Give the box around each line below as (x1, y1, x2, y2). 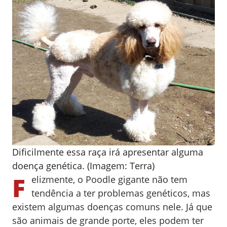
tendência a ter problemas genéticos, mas (31, 186, 210, 199)
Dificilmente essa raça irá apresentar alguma (12, 145, 203, 158)
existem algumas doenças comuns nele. (12, 200, 183, 213)
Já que (186, 200, 212, 213)
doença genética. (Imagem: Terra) (12, 159, 155, 172)
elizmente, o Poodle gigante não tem (31, 173, 187, 185)
